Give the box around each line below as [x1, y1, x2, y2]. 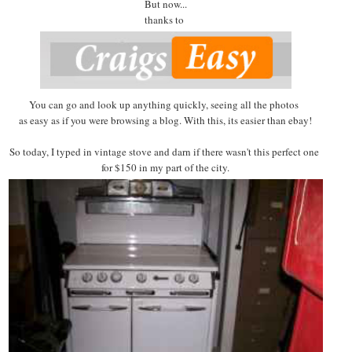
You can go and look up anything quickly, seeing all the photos [29, 97, 302, 112]
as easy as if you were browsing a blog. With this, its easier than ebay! [19, 112, 313, 127]
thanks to [144, 12, 187, 27]
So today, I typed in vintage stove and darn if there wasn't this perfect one [9, 144, 322, 159]
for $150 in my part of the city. [101, 159, 230, 174]
